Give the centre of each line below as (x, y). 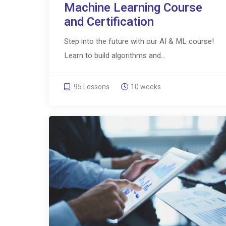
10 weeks (146, 87)
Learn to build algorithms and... (115, 56)
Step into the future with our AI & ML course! (139, 42)
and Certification (109, 22)
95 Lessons (91, 87)
